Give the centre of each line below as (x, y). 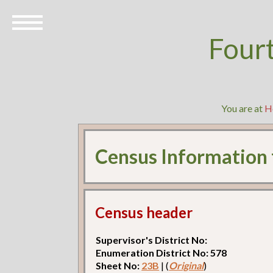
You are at (243, 108)
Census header (144, 212)
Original (186, 265)
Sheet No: (119, 265)
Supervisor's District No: (152, 239)
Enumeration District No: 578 (161, 252)
